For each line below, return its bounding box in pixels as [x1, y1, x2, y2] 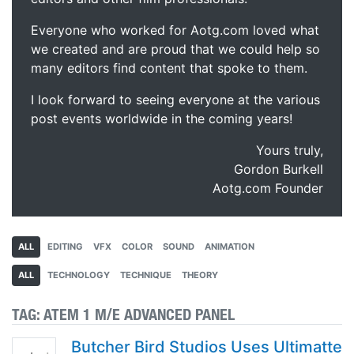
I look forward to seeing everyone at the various [31, 92, 320, 107]
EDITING [47, 241, 83, 252]
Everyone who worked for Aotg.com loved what [31, 22, 319, 38]
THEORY [182, 269, 218, 281]
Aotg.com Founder [213, 180, 323, 196]
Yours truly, [256, 142, 323, 158]
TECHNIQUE [120, 269, 171, 281]
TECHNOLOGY [47, 269, 110, 281]
